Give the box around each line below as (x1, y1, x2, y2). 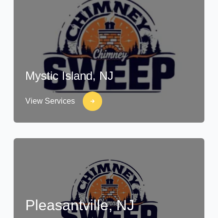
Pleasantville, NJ (25, 197, 134, 213)
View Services (25, 97, 75, 105)
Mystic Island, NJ (25, 69, 113, 82)
